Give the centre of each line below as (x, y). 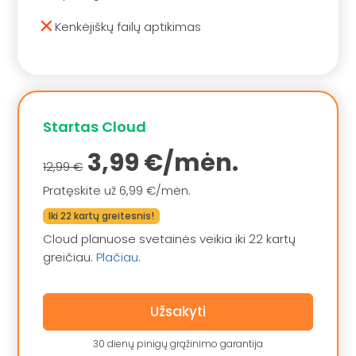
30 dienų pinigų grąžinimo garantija (178, 343)
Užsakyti (178, 312)
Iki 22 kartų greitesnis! (102, 215)
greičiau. (70, 257)
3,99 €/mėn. (161, 163)
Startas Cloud (95, 126)
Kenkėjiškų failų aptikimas (127, 26)
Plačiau (118, 257)
